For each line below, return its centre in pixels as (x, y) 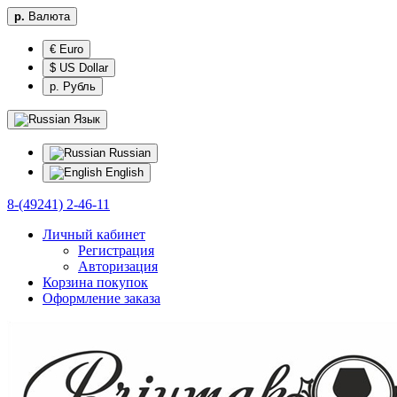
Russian (128, 153)
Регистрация (116, 250)
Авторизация (118, 266)
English (123, 172)
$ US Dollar (79, 68)
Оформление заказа (101, 298)
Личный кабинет (94, 234)
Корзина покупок (95, 282)
